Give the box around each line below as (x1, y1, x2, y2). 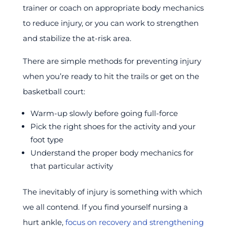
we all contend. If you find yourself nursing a (22, 202, 188, 212)
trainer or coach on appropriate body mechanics (22, 3, 204, 13)
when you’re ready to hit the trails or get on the (22, 71, 199, 81)
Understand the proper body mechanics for (30, 147, 194, 158)
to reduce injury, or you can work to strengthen (22, 18, 199, 28)
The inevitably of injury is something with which (22, 186, 202, 197)
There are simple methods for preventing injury (22, 56, 201, 66)
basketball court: (22, 86, 85, 96)
